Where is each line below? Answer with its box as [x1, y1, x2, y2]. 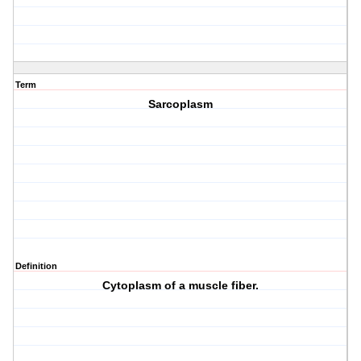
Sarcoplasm [148, 98, 214, 111]
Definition [15, 261, 57, 272]
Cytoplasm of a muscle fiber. [102, 279, 259, 293]
